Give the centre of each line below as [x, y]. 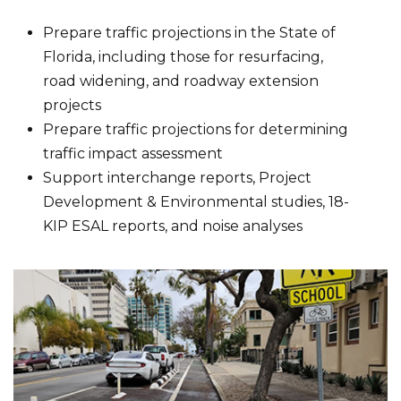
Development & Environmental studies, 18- [196, 202]
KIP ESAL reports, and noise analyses [173, 226]
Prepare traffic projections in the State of [190, 33]
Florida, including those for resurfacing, [183, 57]
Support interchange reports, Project [178, 178]
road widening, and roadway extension [181, 81]
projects [73, 106]
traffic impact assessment [133, 154]
